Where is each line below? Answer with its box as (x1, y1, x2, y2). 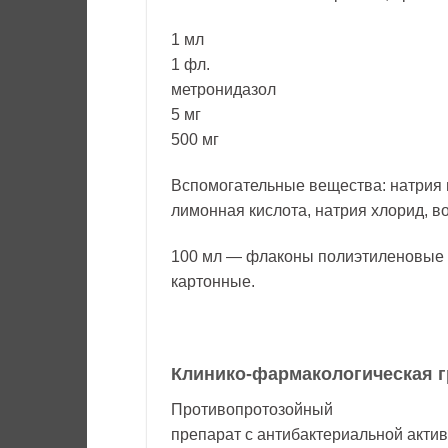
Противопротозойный (171, 401, 333, 419)
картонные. (171, 272, 255, 290)
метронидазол (171, 81, 276, 99)
